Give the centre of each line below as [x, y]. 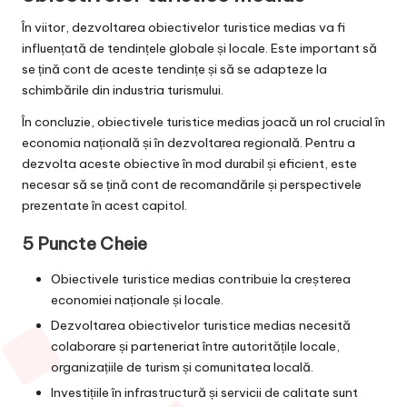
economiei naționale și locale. [137, 299]
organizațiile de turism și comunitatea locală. [182, 367]
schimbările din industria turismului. [123, 89]
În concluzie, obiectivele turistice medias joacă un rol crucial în [203, 121]
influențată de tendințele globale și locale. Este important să [199, 48]
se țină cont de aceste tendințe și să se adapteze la [174, 69]
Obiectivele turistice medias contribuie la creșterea [201, 278]
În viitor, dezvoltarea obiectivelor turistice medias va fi [184, 27]
